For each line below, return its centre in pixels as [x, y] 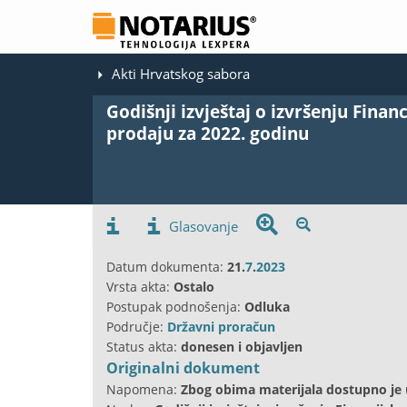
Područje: [137, 326]
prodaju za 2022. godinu [208, 133]
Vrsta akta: [140, 286]
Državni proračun [221, 326]
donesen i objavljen [242, 346]
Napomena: [144, 389]
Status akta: [144, 346]
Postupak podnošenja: [175, 306]
